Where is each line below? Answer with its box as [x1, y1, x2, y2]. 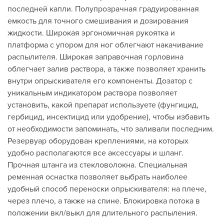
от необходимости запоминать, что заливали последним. [7, 124, 214, 134]
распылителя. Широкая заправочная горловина [7, 52, 183, 62]
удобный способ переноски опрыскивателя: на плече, [7, 184, 206, 194]
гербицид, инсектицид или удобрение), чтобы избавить [7, 112, 209, 122]
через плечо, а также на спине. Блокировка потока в [7, 196, 200, 206]
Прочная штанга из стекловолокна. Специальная [7, 160, 187, 170]
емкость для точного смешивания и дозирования [7, 16, 188, 26]
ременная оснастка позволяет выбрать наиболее [7, 172, 187, 182]
